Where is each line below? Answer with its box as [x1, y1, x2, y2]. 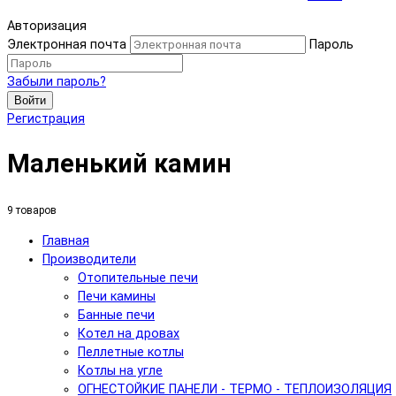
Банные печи [78, 308, 155, 324]
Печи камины [78, 289, 156, 305]
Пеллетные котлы [78, 345, 184, 361]
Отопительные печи [78, 270, 198, 286]
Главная [42, 233, 89, 249]
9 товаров [7, 203, 57, 217]
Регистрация [7, 111, 85, 127]
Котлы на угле [78, 363, 163, 379]
